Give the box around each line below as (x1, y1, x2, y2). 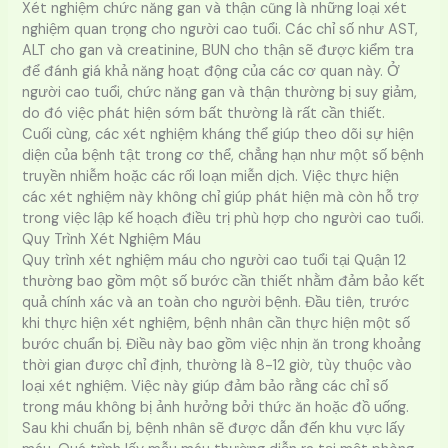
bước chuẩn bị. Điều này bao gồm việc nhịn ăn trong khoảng (22, 334, 422, 354)
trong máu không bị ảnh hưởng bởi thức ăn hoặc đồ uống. (22, 397, 410, 417)
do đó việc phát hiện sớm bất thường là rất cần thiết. (22, 103, 386, 123)
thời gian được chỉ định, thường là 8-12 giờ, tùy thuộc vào (22, 355, 413, 375)
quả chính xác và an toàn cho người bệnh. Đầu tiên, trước (22, 292, 410, 312)
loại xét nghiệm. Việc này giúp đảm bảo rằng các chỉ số (22, 376, 389, 396)
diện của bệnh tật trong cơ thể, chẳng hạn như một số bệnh (22, 145, 425, 165)
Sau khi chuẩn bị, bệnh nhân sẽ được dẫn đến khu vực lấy (22, 418, 406, 438)
